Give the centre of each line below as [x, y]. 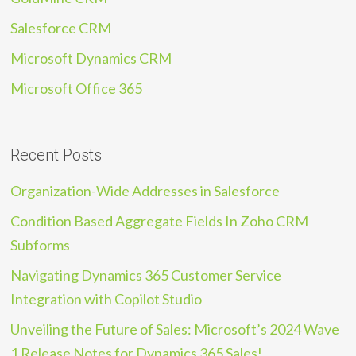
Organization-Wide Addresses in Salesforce [145, 191]
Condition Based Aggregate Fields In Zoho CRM [160, 221]
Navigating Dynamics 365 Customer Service [146, 275]
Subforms [41, 245]
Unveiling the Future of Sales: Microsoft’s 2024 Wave [175, 329]
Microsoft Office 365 [77, 89]
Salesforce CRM [61, 28]
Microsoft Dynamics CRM [91, 58]
